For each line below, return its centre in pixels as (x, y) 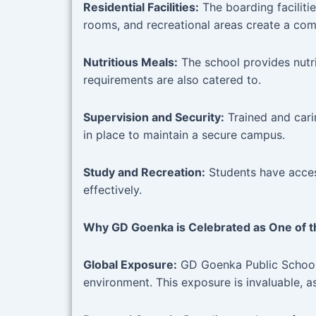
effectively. (113, 190)
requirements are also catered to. (172, 80)
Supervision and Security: (154, 117)
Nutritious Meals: (130, 62)
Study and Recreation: (144, 172)
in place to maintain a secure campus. (184, 135)
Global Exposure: (130, 265)
